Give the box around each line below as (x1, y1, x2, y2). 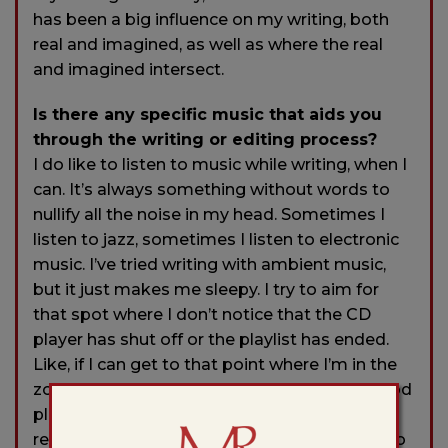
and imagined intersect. (33, 60, 224, 80)
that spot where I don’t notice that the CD (33, 305, 371, 325)
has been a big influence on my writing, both (33, 10, 389, 30)
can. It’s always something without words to (33, 180, 390, 200)
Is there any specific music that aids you (33, 105, 382, 125)
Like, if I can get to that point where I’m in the (33, 355, 397, 375)
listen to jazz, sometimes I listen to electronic (33, 230, 399, 250)
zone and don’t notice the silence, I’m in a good (33, 380, 412, 400)
